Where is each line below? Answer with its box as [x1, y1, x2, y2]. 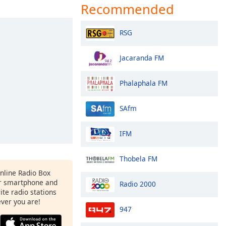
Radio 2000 [120, 179, 156, 189]
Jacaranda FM [120, 52, 164, 63]
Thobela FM [120, 153, 157, 163]
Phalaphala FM [120, 78, 167, 88]
